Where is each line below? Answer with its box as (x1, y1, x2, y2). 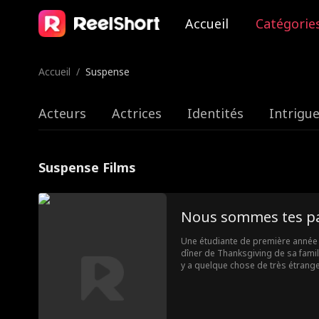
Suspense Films (38, 159, 136, 176)
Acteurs (38, 105, 86, 122)
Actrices (111, 105, 162, 122)
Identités (187, 105, 244, 122)
